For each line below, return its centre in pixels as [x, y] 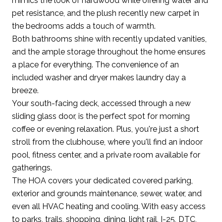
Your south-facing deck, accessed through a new [101, 103]
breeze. [25, 90]
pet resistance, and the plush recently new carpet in [106, 13]
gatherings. [32, 167]
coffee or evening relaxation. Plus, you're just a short [106, 129]
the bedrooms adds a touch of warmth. [84, 26]
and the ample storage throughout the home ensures [109, 52]
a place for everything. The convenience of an [95, 64]
